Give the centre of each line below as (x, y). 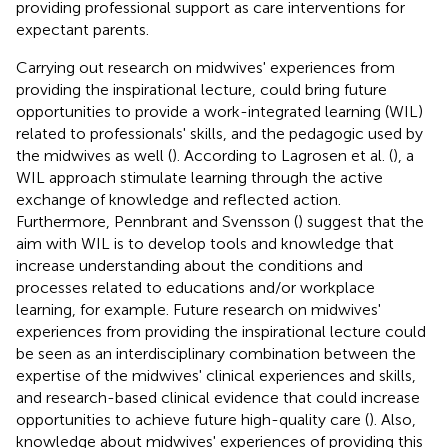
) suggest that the (361, 221)
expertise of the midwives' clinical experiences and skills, (216, 375)
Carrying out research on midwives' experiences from (205, 67)
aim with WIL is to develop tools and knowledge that (205, 243)
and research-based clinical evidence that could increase (218, 397)
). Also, (392, 419)
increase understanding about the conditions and (189, 265)
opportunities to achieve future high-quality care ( (192, 419)
